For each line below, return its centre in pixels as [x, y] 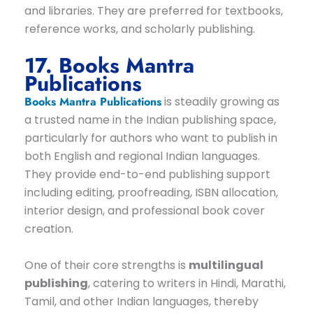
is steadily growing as [220, 102]
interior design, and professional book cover [144, 211]
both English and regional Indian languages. [142, 156]
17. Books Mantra [109, 66]
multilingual [226, 265]
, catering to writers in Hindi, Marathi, [187, 283]
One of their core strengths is [106, 265]
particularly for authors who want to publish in [151, 138]
